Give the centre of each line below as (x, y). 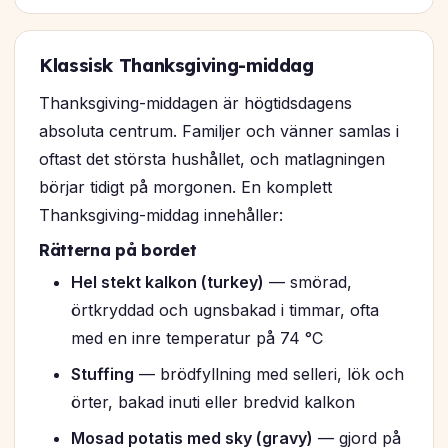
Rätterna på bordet (118, 250)
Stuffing (102, 374)
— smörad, (308, 282)
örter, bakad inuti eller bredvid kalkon (213, 402)
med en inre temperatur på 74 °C (197, 338)
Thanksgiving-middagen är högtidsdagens (195, 103)
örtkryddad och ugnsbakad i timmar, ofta (225, 310)
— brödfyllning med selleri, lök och (269, 374)
